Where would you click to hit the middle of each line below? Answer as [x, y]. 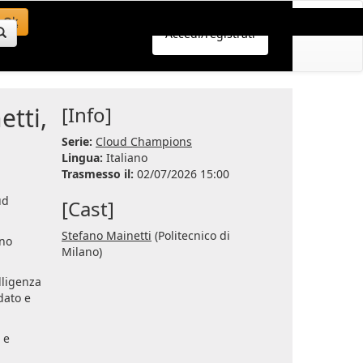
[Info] [87, 115]
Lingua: [84, 158]
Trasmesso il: [99, 174]
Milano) [82, 252]
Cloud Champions [144, 141]
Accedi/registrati [210, 34]
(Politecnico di [191, 235]
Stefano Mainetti [107, 235]
